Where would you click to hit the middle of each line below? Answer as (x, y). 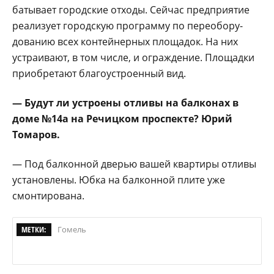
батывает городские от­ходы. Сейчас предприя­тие (131, 9)
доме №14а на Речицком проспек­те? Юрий (122, 118)
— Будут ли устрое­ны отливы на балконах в (125, 102)
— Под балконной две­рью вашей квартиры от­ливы (134, 164)
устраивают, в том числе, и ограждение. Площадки (133, 57)
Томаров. (36, 134)
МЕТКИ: (34, 229)
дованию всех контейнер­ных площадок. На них (125, 41)
